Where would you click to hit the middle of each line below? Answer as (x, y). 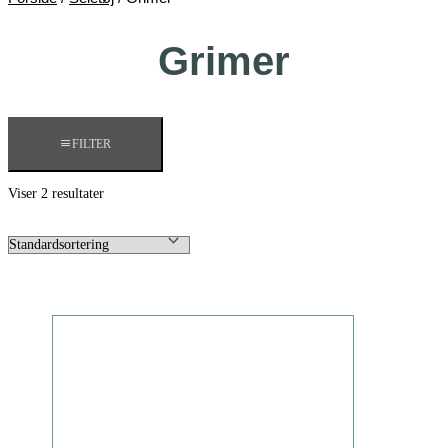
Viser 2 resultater (56, 194)
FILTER (91, 144)
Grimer (224, 61)
